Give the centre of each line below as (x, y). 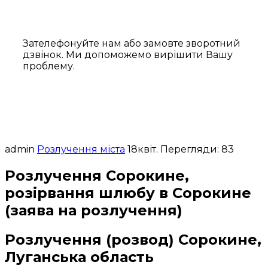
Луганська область (79, 257)
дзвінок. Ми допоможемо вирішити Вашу (128, 54)
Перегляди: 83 (197, 149)
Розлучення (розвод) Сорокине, (133, 239)
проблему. (49, 66)
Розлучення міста (81, 149)
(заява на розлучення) (94, 210)
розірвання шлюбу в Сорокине (128, 193)
